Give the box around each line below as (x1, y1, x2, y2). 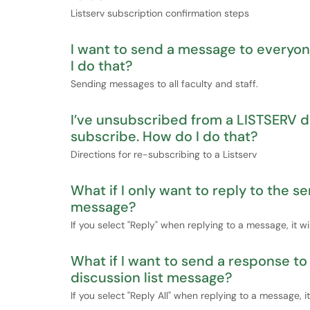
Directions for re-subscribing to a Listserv (71, 148, 257, 161)
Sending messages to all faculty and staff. (71, 77, 258, 90)
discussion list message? (71, 268, 232, 286)
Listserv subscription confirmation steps (71, 7, 249, 19)
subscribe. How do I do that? (71, 127, 258, 145)
